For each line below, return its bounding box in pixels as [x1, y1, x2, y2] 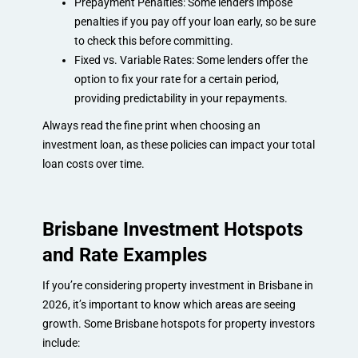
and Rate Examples [42, 243, 207, 266]
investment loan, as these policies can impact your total [42, 137, 315, 151]
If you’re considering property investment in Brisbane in [42, 278, 313, 292]
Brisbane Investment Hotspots [42, 217, 303, 241]
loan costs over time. [42, 157, 145, 170]
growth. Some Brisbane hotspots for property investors [42, 316, 315, 330]
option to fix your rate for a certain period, [74, 72, 279, 86]
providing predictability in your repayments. [74, 91, 288, 105]
